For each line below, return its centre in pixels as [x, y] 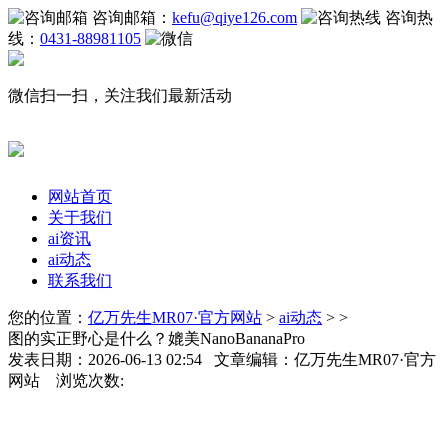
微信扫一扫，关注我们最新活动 [120, 95]
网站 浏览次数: [66, 380]
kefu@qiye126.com [234, 17]
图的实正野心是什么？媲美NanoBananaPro [156, 338]
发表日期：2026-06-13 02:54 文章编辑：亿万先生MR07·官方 [222, 359]
